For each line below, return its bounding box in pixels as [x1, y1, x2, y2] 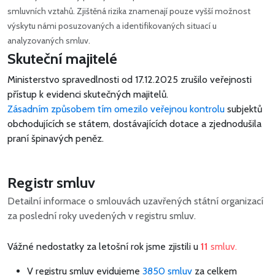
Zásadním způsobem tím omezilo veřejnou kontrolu [7, 103, 225, 115]
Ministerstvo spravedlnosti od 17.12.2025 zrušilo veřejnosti [7, 73, 252, 85]
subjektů [225, 103, 262, 115]
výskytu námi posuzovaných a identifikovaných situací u [7, 20, 217, 31]
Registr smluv [7, 173, 95, 192]
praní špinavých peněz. [7, 132, 104, 144]
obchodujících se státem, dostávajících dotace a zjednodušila [7, 117, 261, 130]
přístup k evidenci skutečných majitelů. [7, 88, 168, 100]
